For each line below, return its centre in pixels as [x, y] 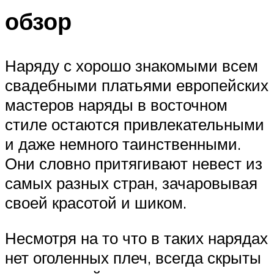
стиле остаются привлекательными [135, 124]
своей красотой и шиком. [96, 203]
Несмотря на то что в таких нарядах [136, 238]
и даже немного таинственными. [123, 144]
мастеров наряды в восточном [116, 105]
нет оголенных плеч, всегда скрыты [133, 257]
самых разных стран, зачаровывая [131, 183]
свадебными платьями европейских [137, 85]
